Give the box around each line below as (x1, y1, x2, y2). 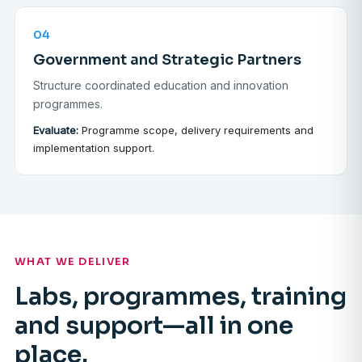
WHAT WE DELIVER (15, 255, 131, 269)
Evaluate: (33, 124, 78, 137)
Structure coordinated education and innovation (33, 78, 288, 93)
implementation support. (33, 141, 154, 155)
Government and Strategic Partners (33, 51, 301, 69)
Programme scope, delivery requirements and (78, 124, 314, 137)
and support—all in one (15, 310, 293, 342)
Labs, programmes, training (15, 281, 347, 313)
